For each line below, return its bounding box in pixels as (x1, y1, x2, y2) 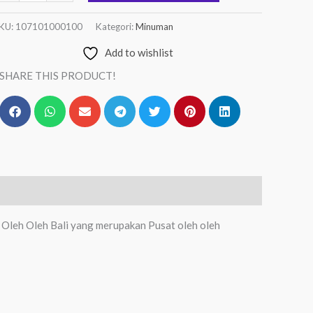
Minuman (136, 21, 174, 33)
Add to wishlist (104, 45, 173, 59)
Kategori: (95, 21, 136, 33)
